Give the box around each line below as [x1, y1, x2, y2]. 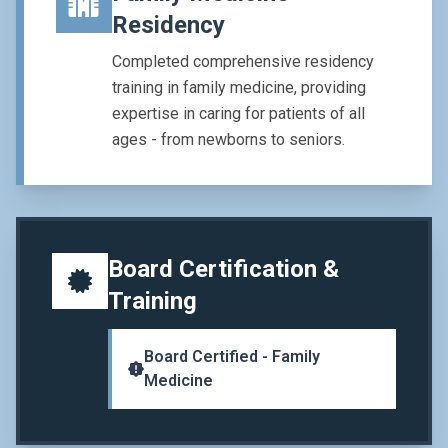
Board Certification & [108, 255, 339, 284]
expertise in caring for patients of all [112, 104, 365, 124]
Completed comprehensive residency [112, 52, 374, 72]
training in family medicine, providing [112, 78, 366, 98]
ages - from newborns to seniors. [112, 130, 345, 150]
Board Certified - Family [144, 347, 320, 367]
